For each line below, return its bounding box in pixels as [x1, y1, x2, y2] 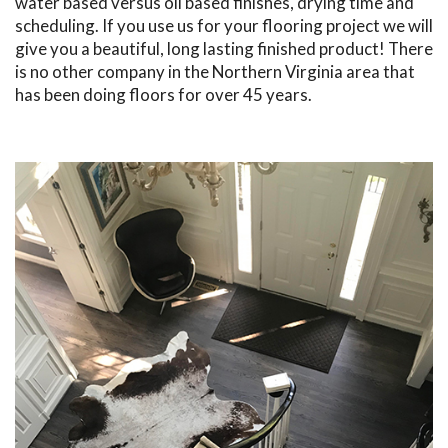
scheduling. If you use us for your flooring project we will [15, 15, 433, 37]
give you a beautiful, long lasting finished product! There [15, 38, 433, 60]
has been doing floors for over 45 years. [15, 84, 312, 106]
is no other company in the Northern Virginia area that [15, 61, 415, 83]
